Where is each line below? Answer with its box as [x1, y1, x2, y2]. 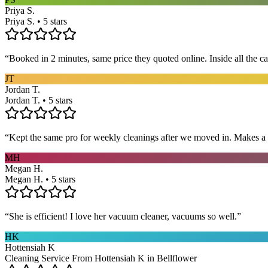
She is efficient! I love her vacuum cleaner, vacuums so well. [9, 211, 237, 221]
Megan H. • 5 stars [5, 173, 75, 184]
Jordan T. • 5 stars [5, 95, 72, 105]
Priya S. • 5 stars [5, 16, 67, 26]
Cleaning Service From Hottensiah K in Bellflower [5, 252, 197, 263]
